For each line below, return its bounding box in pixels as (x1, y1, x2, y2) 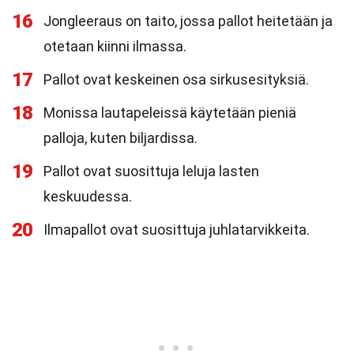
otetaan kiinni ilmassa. (43, 38, 186, 55)
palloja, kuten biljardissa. (43, 130, 198, 146)
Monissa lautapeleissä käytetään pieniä (43, 104, 296, 121)
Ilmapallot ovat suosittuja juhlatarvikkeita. (43, 221, 310, 238)
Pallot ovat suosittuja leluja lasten (43, 163, 259, 179)
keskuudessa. (43, 188, 132, 205)
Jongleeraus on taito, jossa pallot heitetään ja (43, 13, 333, 29)
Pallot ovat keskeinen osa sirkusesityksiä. (43, 71, 309, 88)
